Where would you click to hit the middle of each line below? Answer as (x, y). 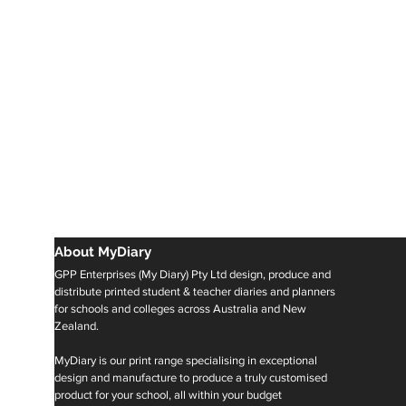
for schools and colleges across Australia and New (180, 309)
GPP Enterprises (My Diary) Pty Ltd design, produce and (193, 274)
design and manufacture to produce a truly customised (191, 377)
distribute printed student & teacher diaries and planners (195, 291)
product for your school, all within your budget (168, 395)
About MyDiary (103, 252)
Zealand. (77, 326)
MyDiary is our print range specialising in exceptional (186, 360)
